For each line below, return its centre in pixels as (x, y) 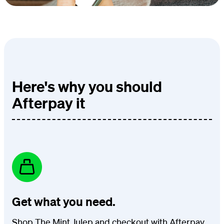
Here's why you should (87, 86)
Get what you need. (64, 201)
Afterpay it (49, 102)
